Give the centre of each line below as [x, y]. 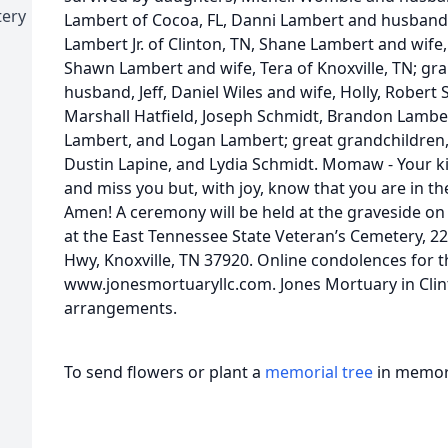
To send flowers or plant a [164, 372]
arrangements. [120, 308]
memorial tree [319, 372]
